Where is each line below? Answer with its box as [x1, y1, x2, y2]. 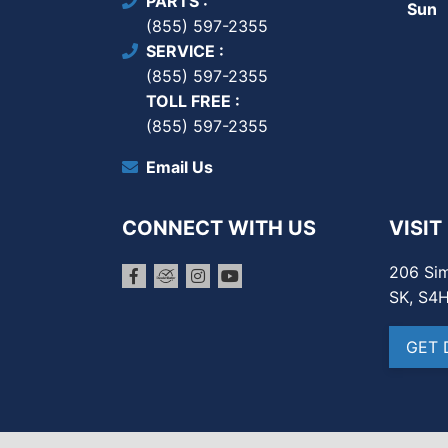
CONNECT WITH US [122, 216, 316, 241]
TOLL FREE [146, 91, 235, 112]
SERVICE [146, 41, 219, 62]
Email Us [146, 157, 213, 178]
